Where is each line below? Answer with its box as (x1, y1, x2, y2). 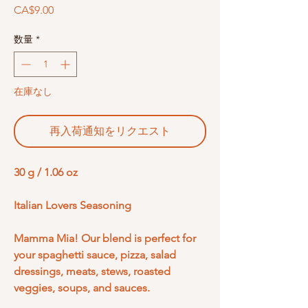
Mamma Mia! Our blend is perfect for (14, 232, 196, 245)
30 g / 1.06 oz (14, 166, 78, 179)
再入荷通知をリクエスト (49, 124, 170, 137)
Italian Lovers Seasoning (14, 199, 131, 212)
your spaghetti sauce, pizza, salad (14, 248, 176, 261)
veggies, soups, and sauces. (14, 281, 153, 294)
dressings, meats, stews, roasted (14, 265, 170, 278)
